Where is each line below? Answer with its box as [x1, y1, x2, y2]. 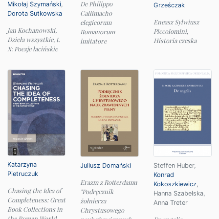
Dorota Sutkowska [7, 9, 62, 17]
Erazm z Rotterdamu [80, 178, 137, 186]
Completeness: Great [7, 196, 66, 204]
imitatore [80, 37, 107, 45]
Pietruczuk [7, 170, 38, 178]
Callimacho [80, 9, 112, 17]
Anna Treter [153, 198, 188, 206]
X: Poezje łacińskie [7, 44, 58, 53]
